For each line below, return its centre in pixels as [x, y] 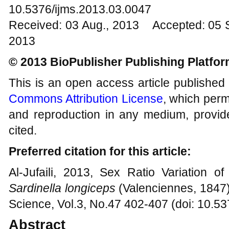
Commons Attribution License [86, 99]
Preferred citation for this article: [100, 151]
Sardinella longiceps [62, 188]
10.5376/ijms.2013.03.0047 [80, 9]
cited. [23, 130]
